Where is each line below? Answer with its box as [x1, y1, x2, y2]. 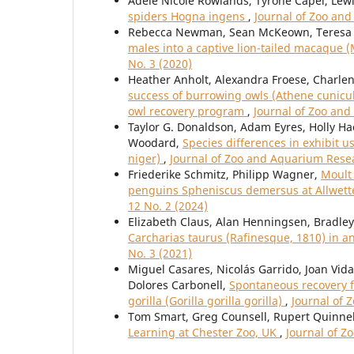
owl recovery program [128, 104, 247, 119]
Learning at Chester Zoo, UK [128, 325, 280, 341]
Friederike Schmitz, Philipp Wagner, [128, 167, 321, 183]
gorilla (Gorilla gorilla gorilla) [128, 293, 285, 309]
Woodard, [128, 135, 183, 151]
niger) [128, 151, 164, 167]
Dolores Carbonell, [128, 277, 229, 293]
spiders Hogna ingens [128, 9, 248, 24]
